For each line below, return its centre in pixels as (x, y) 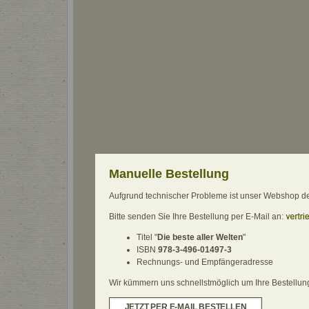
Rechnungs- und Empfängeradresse (205, 262)
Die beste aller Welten (200, 238)
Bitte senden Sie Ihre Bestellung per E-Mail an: (197, 217)
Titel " (147, 238)
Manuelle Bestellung (169, 173)
